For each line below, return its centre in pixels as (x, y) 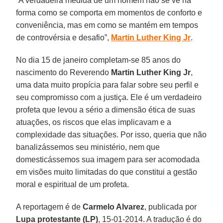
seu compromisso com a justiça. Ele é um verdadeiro (109, 97)
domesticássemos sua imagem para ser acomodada (108, 159)
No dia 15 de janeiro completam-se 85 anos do (99, 60)
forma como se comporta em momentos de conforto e (109, 12)
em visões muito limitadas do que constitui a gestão (107, 172)
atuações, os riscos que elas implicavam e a (94, 122)
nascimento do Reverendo (64, 72)
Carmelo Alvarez (114, 207)
